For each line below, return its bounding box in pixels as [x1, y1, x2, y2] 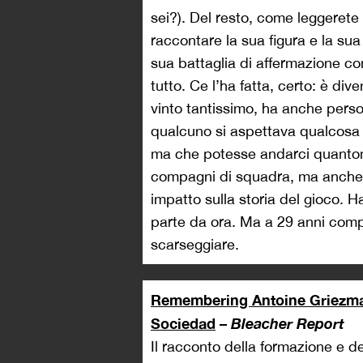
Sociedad [151, 314, 216, 333]
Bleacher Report [231, 314, 344, 333]
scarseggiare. [151, 236, 239, 254]
